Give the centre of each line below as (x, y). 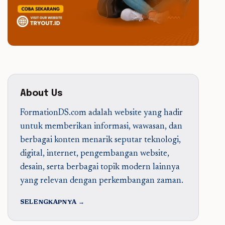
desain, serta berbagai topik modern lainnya (100, 167)
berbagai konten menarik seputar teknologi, (100, 140)
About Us (41, 93)
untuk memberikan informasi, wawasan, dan (101, 127)
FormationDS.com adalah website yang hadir (101, 113)
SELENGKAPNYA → (52, 202)
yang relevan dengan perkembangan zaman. (101, 181)
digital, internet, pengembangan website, (94, 154)
